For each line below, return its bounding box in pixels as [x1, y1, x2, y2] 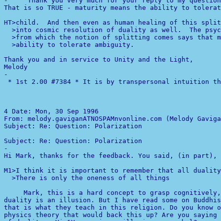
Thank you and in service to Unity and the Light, [4, 56, 193, 63]
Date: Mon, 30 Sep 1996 [12, 108, 103, 115]
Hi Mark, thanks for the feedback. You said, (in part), [4, 152, 217, 159]
